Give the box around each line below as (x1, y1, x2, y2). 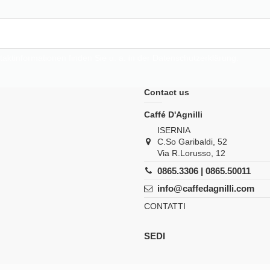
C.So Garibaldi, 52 (157, 136, 228, 146)
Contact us (144, 87, 189, 98)
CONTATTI (144, 201, 186, 211)
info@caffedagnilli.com (157, 183, 255, 194)
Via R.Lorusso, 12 (157, 148, 226, 158)
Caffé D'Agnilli (144, 109, 202, 119)
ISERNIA (157, 125, 191, 135)
